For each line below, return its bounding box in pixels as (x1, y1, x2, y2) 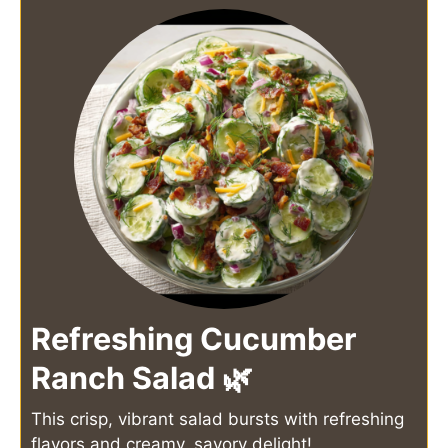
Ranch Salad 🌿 (31, 358, 253, 396)
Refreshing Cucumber (31, 319, 357, 357)
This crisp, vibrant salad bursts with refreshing (31, 408, 404, 429)
